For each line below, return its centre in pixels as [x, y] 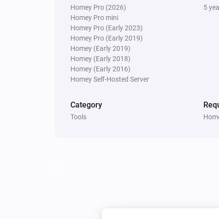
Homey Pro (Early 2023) [107, 28]
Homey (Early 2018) [100, 58]
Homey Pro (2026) [98, 7]
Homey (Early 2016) [100, 69]
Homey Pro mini [94, 17]
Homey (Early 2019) [100, 48]
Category [86, 105]
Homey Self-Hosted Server [110, 79]
